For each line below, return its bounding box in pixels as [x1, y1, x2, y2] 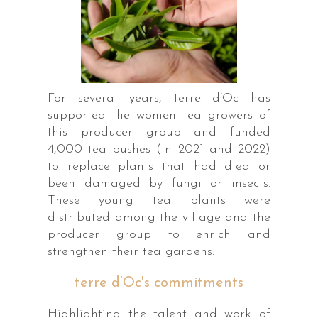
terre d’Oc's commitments [75, 275, 243, 290]
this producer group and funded [47, 125, 271, 139]
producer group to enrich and [47, 227, 271, 241]
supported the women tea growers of [47, 108, 271, 122]
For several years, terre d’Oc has [47, 91, 271, 105]
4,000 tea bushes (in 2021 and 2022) [47, 142, 271, 156]
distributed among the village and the [47, 210, 271, 224]
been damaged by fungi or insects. [47, 176, 271, 190]
